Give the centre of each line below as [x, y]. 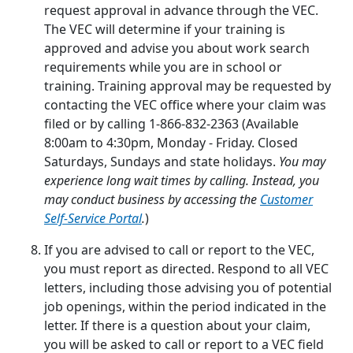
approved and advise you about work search [177, 48]
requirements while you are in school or [163, 67]
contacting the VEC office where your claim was [185, 105]
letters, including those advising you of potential [188, 288]
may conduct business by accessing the [152, 200]
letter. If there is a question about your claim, [177, 326]
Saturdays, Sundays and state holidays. [162, 162]
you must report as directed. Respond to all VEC [186, 269]
